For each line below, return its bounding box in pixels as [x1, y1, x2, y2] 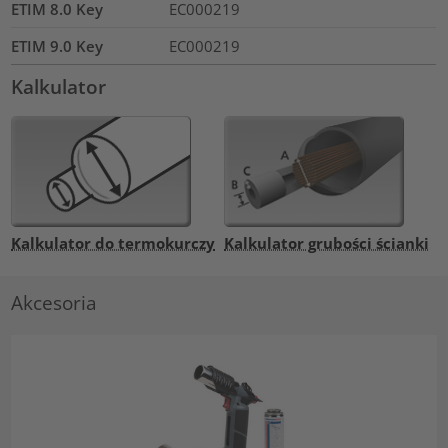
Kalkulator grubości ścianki [224, 232, 429, 253]
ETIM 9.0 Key [11, 36, 104, 57]
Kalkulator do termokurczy [11, 232, 216, 253]
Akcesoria [11, 290, 98, 316]
